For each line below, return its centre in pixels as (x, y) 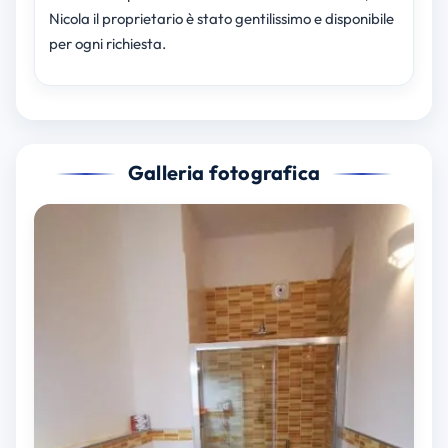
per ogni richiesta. (107, 44)
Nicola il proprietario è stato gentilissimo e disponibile (221, 19)
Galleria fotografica (224, 173)
